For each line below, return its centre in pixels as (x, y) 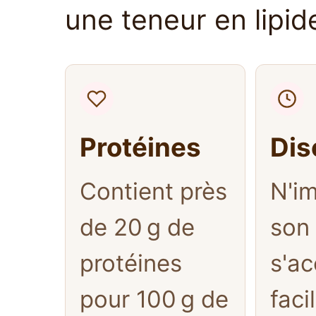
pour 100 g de (154, 299)
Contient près (153, 191)
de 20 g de (137, 227)
